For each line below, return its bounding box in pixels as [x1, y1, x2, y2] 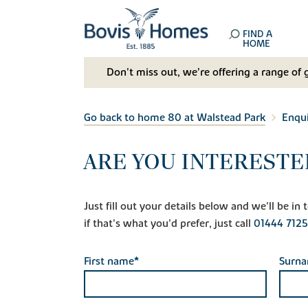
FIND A [243, 28, 273, 41]
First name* [84, 254, 139, 268]
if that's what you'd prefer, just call [84, 216, 254, 230]
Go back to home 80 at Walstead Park [84, 110, 265, 124]
